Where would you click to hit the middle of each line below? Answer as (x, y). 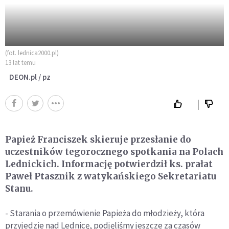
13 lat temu (20, 62)
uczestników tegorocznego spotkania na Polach (114, 152)
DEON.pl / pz (30, 77)
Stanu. (19, 188)
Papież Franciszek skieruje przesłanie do (98, 139)
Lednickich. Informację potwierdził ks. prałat (109, 164)
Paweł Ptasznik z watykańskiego (81, 176)
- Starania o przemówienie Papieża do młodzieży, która (105, 213)
